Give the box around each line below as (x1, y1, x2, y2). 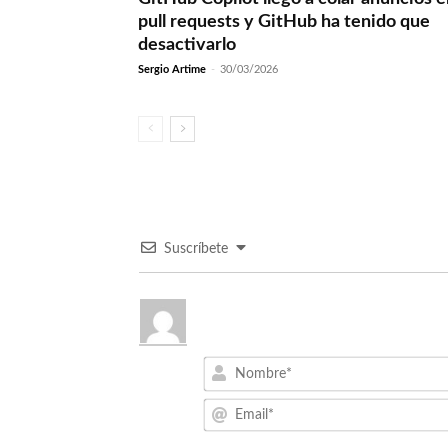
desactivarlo (138, 35, 236, 54)
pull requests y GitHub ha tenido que (138, 12, 430, 31)
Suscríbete (164, 241, 228, 256)
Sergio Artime (138, 63, 206, 75)
